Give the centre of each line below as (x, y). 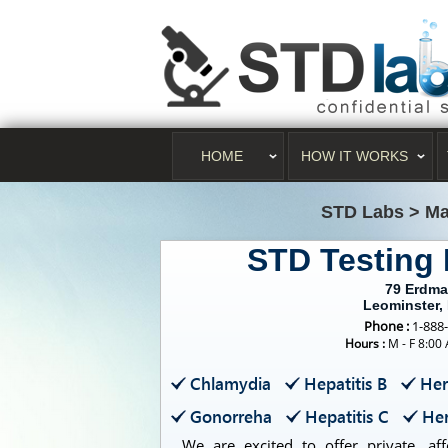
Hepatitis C (347, 416)
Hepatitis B (345, 383)
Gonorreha (231, 416)
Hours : (365, 343)
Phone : (386, 326)
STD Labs (362, 212)
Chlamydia (230, 383)
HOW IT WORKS (354, 156)
